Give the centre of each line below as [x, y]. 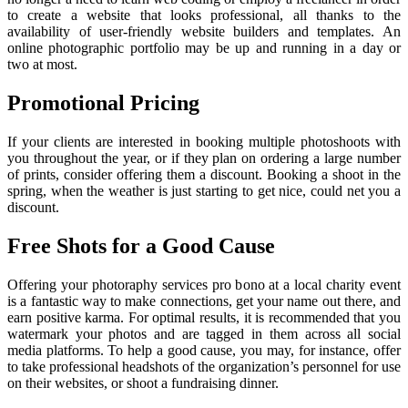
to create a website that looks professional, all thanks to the [204, 15]
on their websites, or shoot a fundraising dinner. [143, 383]
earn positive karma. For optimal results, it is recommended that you [204, 318]
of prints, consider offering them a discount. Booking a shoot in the [204, 175]
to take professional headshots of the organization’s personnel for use [204, 367]
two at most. [42, 65]
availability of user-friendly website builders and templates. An [204, 32]
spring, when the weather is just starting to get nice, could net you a [204, 191]
